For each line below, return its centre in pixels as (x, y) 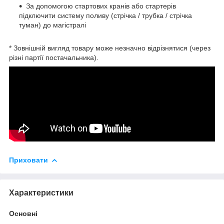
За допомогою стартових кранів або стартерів (101, 6)
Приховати (28, 160)
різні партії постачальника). (54, 57)
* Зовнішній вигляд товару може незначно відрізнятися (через (110, 48)
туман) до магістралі (52, 25)
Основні (23, 213)
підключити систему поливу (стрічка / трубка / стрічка (105, 15)
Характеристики (41, 192)
